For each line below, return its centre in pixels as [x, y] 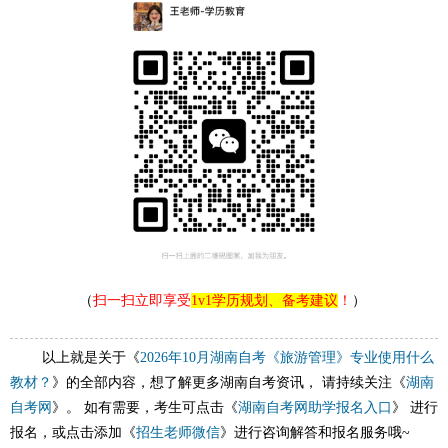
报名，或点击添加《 [72, 433]
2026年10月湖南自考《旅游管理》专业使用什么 [286, 358]
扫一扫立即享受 [141, 300]
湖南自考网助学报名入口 [314, 408]
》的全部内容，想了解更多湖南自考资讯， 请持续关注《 [228, 383]
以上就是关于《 [90, 358]
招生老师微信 [177, 433]
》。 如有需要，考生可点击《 [144, 408]
